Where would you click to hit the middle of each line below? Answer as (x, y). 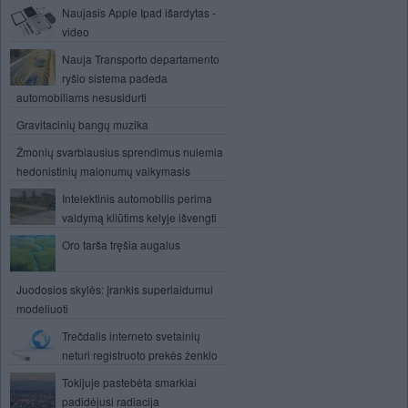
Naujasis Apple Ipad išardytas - (139, 12)
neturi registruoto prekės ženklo (140, 355)
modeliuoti (42, 308)
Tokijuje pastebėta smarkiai (129, 382)
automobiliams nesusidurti (82, 97)
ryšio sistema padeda (115, 78)
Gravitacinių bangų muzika (82, 124)
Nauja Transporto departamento (141, 59)
